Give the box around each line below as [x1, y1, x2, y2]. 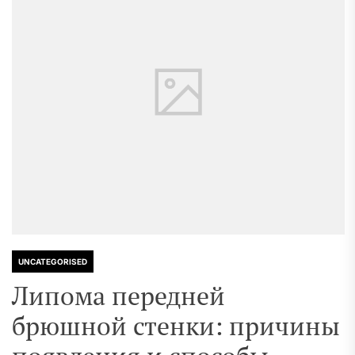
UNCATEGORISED [18, 257, 87, 266]
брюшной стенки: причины [12, 309, 340, 342]
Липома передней [12, 279, 225, 312]
